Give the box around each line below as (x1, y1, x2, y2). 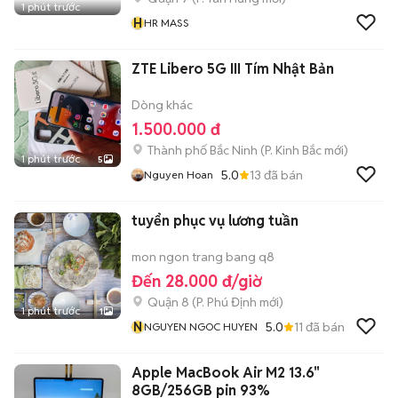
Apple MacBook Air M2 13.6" (131, 363, 320, 382)
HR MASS (144, 16, 189, 29)
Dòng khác (131, 97, 193, 113)
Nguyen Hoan (144, 168, 213, 181)
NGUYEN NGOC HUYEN (144, 320, 258, 333)
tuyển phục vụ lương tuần (131, 211, 298, 230)
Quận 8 (147, 294, 189, 310)
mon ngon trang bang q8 (131, 249, 275, 265)
